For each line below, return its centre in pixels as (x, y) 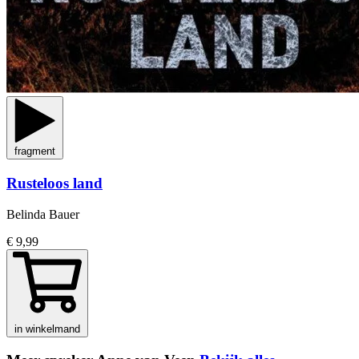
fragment (35, 151)
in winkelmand (47, 329)
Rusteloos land (54, 184)
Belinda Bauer (43, 214)
